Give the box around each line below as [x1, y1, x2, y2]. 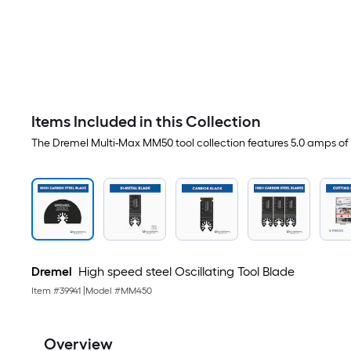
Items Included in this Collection [31, 112, 261, 131]
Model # [85, 285, 121, 296]
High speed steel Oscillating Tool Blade [75, 264, 295, 279]
